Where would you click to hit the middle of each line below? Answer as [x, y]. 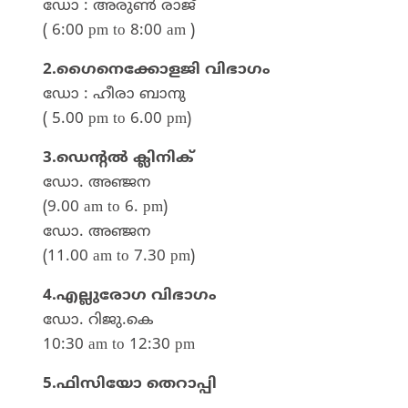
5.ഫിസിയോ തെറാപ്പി [130, 384]
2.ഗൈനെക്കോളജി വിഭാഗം [157, 70]
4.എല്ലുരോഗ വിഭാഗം [130, 296]
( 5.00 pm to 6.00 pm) [117, 119]
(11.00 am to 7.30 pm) [119, 256]
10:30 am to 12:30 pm [119, 345]
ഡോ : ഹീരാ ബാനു [114, 94]
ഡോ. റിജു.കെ [98, 320]
